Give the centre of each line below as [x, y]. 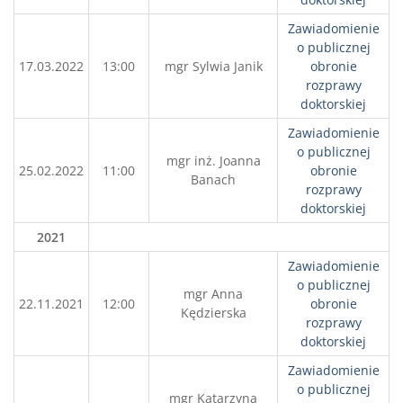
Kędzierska [213, 313]
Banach [213, 179]
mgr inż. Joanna [213, 161]
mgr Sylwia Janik [213, 66]
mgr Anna [213, 294]
